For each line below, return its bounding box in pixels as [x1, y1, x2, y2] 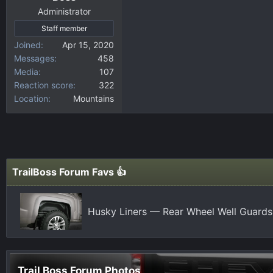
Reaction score [14, 80, 73, 90]
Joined [14, 40, 41, 50]
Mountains [73, 93, 114, 104]
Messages [14, 53, 54, 63]
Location [14, 93, 48, 104]
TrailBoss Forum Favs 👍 [12, 166, 126, 178]
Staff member [41, 24, 87, 33]
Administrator [37, 6, 91, 16]
